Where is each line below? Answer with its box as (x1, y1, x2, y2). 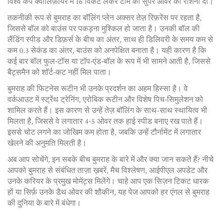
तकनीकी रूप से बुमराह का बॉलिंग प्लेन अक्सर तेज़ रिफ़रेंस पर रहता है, (7, 13, 202, 23)
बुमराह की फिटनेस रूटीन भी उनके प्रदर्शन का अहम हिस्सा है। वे (7, 84, 188, 94)
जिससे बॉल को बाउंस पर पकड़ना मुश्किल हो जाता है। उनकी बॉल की (7, 24, 200, 34)
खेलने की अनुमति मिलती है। (7, 138, 87, 149)
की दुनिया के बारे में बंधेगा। (7, 198, 81, 209)
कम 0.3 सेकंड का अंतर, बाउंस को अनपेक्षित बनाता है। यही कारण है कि (7, 46, 206, 56)
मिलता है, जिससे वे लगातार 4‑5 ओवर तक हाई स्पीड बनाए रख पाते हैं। (7, 116, 203, 127)
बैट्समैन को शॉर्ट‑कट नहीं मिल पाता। (7, 67, 111, 78)
